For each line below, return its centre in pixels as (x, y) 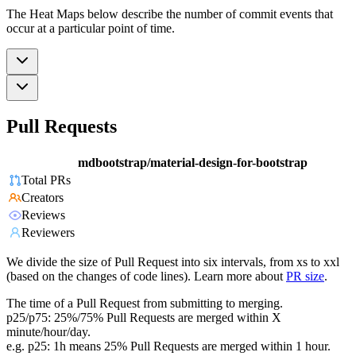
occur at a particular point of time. (91, 28)
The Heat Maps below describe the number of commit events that (170, 14)
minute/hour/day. (48, 332)
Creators (43, 198)
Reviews (43, 215)
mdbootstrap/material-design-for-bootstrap (193, 163)
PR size (305, 277)
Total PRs (46, 180)
